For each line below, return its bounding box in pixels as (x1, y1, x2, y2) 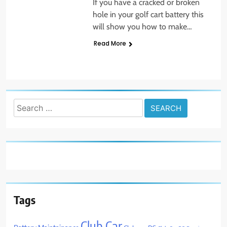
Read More (93, 39, 126, 48)
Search (13, 99, 37, 111)
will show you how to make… (92, 22, 192, 32)
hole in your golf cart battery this (92, 10, 204, 20)
